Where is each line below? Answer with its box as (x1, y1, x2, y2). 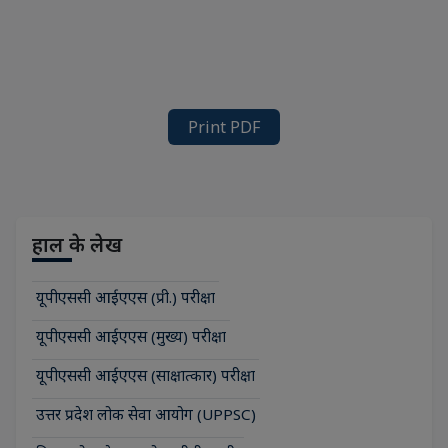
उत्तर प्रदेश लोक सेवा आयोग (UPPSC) (36, 403, 256, 424)
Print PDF (188, 115, 260, 138)
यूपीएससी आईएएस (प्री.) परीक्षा (36, 286, 215, 307)
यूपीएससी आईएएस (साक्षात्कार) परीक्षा (36, 364, 255, 385)
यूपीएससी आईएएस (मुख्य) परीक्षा (36, 325, 226, 346)
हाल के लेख (32, 230, 122, 258)
